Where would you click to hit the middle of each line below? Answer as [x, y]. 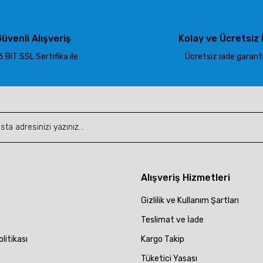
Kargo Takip [163, 239]
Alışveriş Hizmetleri [186, 177]
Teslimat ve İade [172, 220]
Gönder [131, 124]
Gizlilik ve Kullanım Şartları [190, 200]
